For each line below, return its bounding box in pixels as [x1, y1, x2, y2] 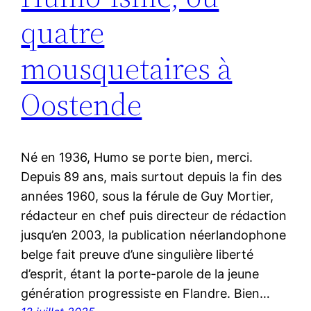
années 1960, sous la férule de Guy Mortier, [21, 189, 274, 204]
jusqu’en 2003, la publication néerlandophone [21, 228, 287, 243]
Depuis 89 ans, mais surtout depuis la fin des [21, 169, 283, 185]
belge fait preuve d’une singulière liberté [21, 247, 254, 262]
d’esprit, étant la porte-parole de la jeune [21, 267, 260, 282]
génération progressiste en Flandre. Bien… [21, 286, 271, 301]
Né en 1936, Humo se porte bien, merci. [21, 150, 253, 165]
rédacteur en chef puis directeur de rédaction [21, 208, 287, 224]
